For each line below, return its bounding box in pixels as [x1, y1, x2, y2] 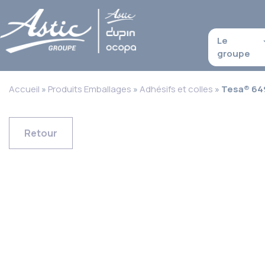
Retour [24, 127, 57, 140]
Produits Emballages [48, 83, 131, 95]
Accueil [9, 83, 40, 95]
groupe [217, 47, 250, 60]
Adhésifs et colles [140, 83, 213, 95]
